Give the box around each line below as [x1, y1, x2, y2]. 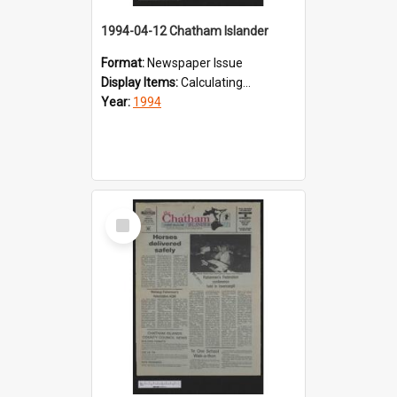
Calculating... [181, 74, 251, 90]
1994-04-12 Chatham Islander [101, 23, 269, 38]
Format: [101, 55, 147, 70]
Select [109, 206, 147, 223]
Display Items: [101, 74, 181, 90]
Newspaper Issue [147, 55, 243, 70]
